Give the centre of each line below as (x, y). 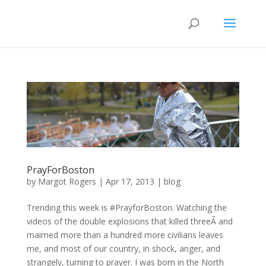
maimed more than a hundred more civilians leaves (125, 235)
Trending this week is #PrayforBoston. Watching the (126, 208)
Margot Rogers (67, 182)
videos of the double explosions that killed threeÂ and (129, 221)
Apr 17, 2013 (130, 182)
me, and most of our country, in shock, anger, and (123, 249)
